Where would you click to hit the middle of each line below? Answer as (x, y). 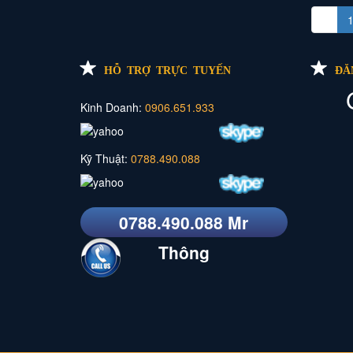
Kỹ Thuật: (106, 158)
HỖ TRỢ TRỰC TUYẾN (167, 68)
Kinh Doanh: (113, 107)
